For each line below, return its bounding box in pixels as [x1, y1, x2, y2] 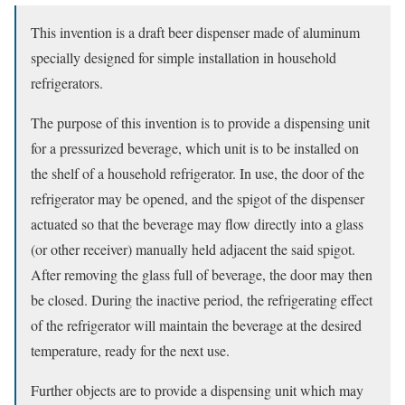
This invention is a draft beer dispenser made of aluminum [31, 23, 360, 42]
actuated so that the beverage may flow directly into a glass [31, 214, 363, 233]
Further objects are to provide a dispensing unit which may [31, 381, 363, 400]
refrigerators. [31, 73, 103, 92]
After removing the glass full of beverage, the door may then [31, 265, 372, 284]
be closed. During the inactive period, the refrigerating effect [31, 290, 372, 309]
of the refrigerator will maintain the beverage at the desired [31, 316, 362, 334]
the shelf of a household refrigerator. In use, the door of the [31, 164, 364, 183]
